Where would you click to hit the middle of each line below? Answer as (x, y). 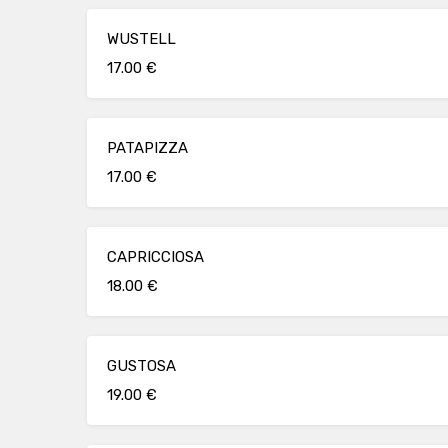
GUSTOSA (141, 366)
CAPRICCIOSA (155, 257)
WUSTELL (141, 39)
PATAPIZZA (147, 148)
